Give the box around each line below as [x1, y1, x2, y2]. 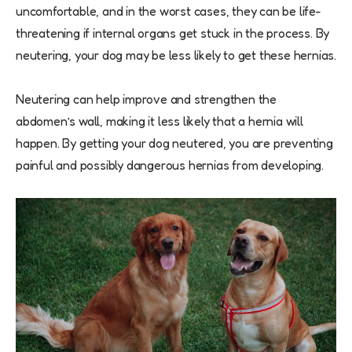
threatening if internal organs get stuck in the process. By [16, 24, 330, 41]
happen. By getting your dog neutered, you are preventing [16, 134, 333, 151]
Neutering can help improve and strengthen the [16, 90, 277, 107]
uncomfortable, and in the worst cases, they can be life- [16, 2, 321, 19]
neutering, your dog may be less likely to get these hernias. [16, 46, 336, 63]
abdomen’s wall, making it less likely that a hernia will [16, 112, 303, 129]
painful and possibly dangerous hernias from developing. [16, 156, 324, 173]
